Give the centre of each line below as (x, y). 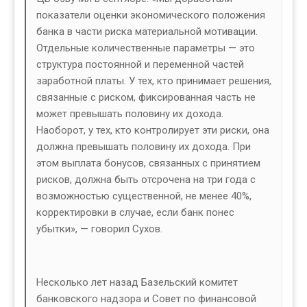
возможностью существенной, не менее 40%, (144, 196)
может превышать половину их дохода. (130, 114)
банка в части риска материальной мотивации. (147, 32)
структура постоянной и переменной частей (140, 65)
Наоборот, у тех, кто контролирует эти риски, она (153, 131)
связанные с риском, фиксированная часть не (146, 98)
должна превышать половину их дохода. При (144, 147)
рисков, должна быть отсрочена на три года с (146, 180)
